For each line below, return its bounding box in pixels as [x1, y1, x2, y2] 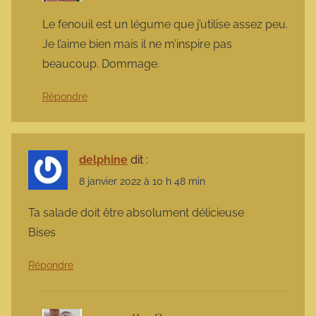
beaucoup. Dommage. [42, 56, 159, 71]
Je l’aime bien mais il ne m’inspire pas [42, 37, 232, 51]
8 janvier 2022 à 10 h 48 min [79, 176, 205, 188]
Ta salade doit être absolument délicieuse [28, 206, 244, 220]
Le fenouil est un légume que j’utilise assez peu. [42, 17, 288, 31]
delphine [79, 152, 128, 166]
